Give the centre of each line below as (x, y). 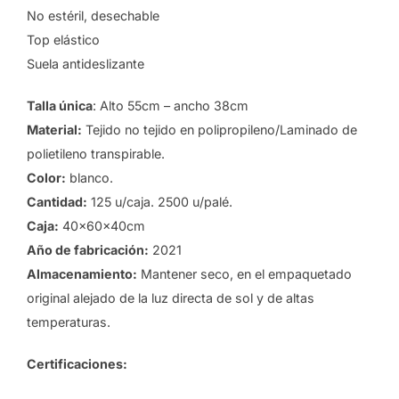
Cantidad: (57, 202)
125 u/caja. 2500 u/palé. (160, 202)
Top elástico (63, 40)
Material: (54, 130)
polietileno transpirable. (96, 154)
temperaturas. (69, 322)
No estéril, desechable (93, 16)
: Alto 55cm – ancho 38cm (171, 106)
